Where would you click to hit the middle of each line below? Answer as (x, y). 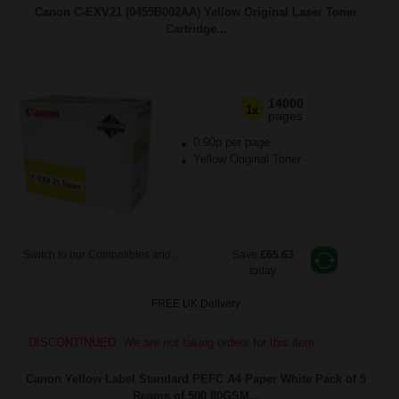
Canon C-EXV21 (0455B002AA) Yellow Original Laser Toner (196, 12)
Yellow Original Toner (245, 159)
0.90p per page (231, 142)
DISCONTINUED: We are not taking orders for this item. (173, 342)
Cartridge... (196, 29)
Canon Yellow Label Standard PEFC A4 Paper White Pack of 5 (196, 379)
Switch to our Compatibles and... (101, 255)
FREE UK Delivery (196, 304)
